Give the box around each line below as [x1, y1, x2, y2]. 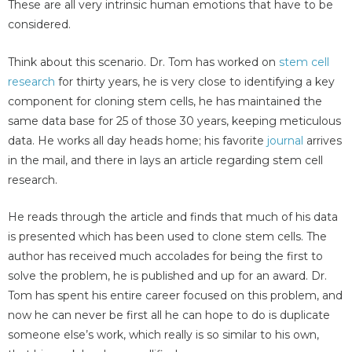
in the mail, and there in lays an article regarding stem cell [8, 152, 323, 167]
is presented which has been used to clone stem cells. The [8, 229, 327, 244]
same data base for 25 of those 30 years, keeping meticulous [8, 113, 341, 128]
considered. [8, 17, 71, 32]
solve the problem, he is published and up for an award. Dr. [8, 268, 327, 283]
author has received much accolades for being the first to [8, 248, 323, 263]
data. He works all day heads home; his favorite [8, 133, 267, 148]
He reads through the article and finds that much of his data [8, 209, 338, 224]
